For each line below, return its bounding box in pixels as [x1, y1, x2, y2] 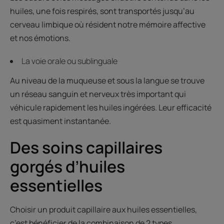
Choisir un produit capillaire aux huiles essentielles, [10, 203, 197, 215]
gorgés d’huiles [10, 155, 125, 177]
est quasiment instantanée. [10, 115, 111, 126]
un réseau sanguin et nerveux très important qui [10, 88, 186, 99]
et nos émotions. [10, 32, 70, 43]
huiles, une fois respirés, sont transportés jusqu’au [10, 5, 194, 16]
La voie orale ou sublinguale [21, 55, 117, 66]
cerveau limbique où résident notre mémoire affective [10, 18, 205, 30]
